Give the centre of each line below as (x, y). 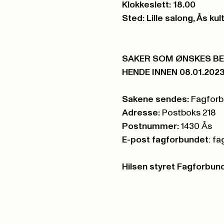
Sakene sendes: (155, 100)
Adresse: (141, 113)
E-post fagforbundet (165, 140)
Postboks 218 (188, 113)
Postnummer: (150, 127)
